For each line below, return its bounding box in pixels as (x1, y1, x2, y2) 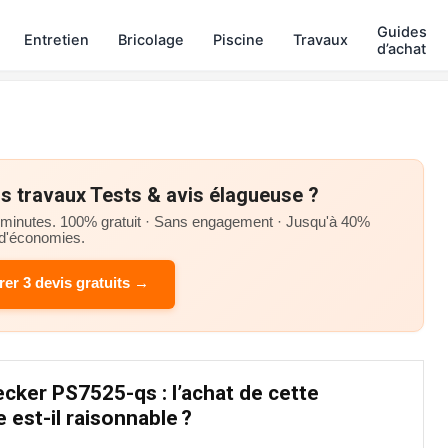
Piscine (213, 31, 264, 49)
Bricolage (118, 31, 184, 49)
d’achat (377, 39, 426, 58)
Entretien (24, 31, 89, 49)
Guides (377, 22, 427, 41)
